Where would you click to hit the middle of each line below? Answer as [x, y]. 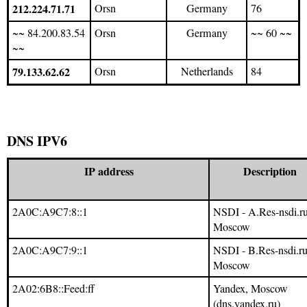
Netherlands [207, 71]
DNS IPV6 [37, 141]
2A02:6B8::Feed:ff [53, 288]
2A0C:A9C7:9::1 [50, 250]
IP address [109, 171]
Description [270, 171]
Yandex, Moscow [250, 288]
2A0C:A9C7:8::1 [50, 212]
